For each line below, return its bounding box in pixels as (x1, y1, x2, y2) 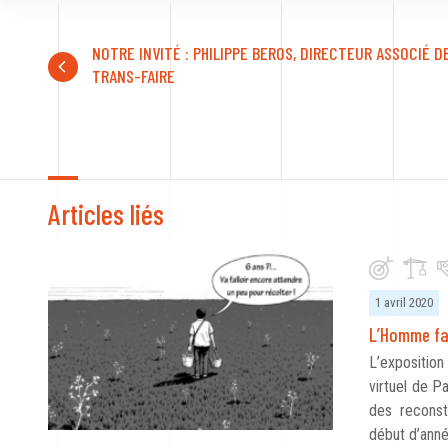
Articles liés (48, 196, 164, 231)
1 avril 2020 (375, 295, 433, 310)
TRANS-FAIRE (92, 65, 175, 87)
